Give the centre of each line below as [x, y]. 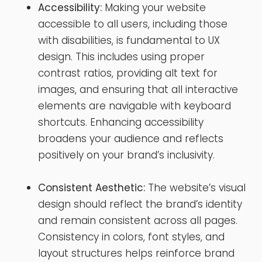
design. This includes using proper [121, 56]
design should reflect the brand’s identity [140, 204]
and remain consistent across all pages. [138, 220]
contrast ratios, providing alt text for [128, 73]
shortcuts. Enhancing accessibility [121, 122]
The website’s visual [195, 187]
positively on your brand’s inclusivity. [126, 155]
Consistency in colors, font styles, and [131, 237]
